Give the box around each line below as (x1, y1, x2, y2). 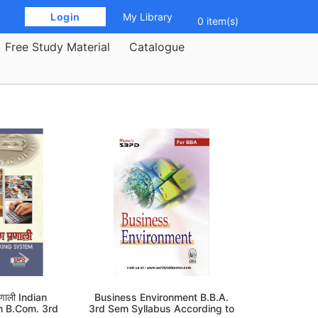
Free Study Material (5, 39, 110, 54)
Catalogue (129, 39, 185, 54)
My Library (123, 11, 173, 23)
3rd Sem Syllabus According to (88, 302, 234, 315)
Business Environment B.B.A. (94, 291, 229, 304)
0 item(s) (197, 15, 238, 27)
